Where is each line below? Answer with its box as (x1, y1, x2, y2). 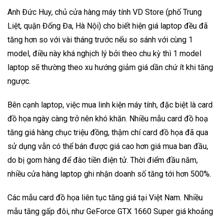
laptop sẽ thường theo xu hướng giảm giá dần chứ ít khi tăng (7, 62, 213, 72)
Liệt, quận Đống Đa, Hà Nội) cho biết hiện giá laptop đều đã (7, 21, 208, 31)
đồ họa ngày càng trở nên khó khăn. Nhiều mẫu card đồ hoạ (7, 113, 208, 123)
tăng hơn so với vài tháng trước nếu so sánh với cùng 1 (7, 35, 193, 44)
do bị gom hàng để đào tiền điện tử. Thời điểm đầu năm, (7, 155, 198, 165)
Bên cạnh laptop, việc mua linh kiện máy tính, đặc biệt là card (7, 100, 213, 110)
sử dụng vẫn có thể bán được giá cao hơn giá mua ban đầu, (7, 141, 208, 151)
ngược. (7, 76, 31, 86)
